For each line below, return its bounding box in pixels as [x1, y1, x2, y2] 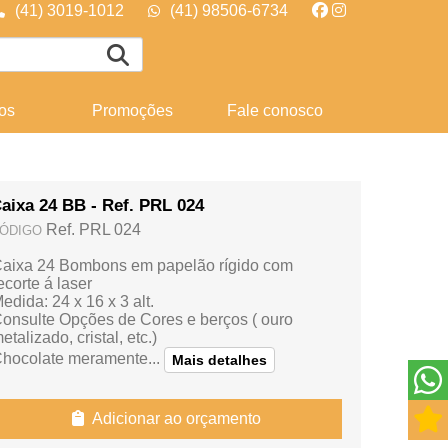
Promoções [91, 102, 173, 119]
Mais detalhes [172, 352, 267, 368]
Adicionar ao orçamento [83, 410, 261, 427]
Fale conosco [226, 102, 323, 119]
